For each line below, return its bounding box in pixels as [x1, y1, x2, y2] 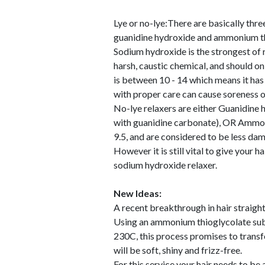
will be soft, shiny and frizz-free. [114, 244, 242, 256]
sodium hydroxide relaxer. [114, 159, 217, 170]
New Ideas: [114, 188, 161, 199]
